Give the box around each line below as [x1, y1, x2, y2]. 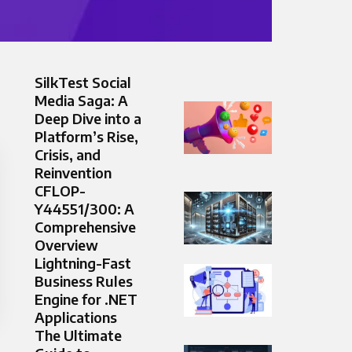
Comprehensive [35, 218, 136, 236]
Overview [35, 236, 98, 255]
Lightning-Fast [35, 254, 131, 273]
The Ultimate [35, 326, 122, 345]
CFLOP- [35, 181, 86, 200]
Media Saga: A [35, 91, 128, 110]
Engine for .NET [35, 290, 137, 309]
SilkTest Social [35, 73, 131, 92]
